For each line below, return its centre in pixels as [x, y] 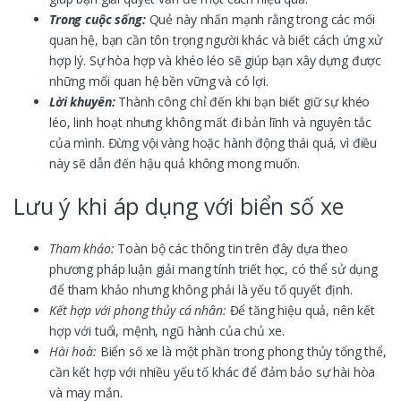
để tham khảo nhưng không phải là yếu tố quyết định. [201, 289]
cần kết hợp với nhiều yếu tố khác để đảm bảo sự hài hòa [213, 371]
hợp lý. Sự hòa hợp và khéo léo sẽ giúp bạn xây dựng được [216, 60]
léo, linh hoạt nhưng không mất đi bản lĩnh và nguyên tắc [211, 122]
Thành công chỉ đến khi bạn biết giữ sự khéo [243, 101]
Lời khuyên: [82, 101]
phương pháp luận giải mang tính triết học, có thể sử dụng [214, 269]
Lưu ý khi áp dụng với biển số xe [179, 205]
